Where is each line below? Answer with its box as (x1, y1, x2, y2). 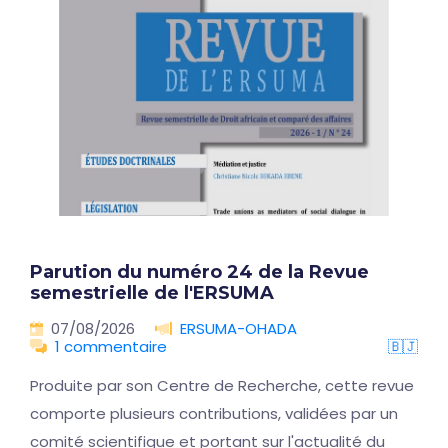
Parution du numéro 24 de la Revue (30, 261, 369, 283)
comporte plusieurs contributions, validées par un (30, 403, 398, 424)
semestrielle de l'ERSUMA (30, 282, 274, 304)
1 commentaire (55, 336, 167, 357)
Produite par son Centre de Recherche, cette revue (30, 375, 414, 396)
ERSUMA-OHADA (180, 318, 297, 339)
